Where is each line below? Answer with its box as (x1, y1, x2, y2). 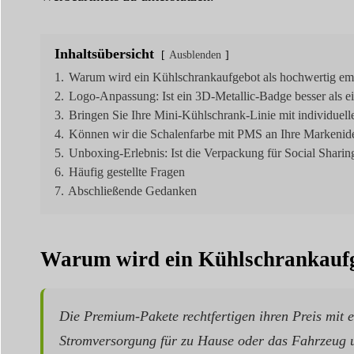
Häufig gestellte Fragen (68, 164, 185, 179)
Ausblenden (168, 48, 221, 61)
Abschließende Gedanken (67, 183, 197, 198)
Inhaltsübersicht (54, 45, 154, 62)
